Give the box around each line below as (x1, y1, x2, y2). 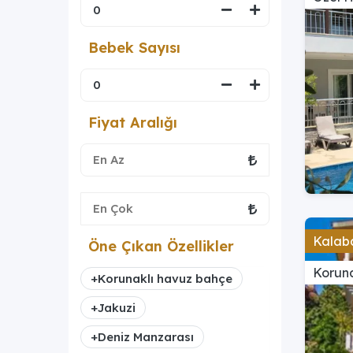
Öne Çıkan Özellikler (88, 236, 234, 255)
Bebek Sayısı (88, 38, 180, 57)
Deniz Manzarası (98, 329, 194, 344)
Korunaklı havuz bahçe (98, 270, 232, 286)
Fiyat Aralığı (88, 113, 177, 132)
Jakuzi (98, 299, 136, 315)
